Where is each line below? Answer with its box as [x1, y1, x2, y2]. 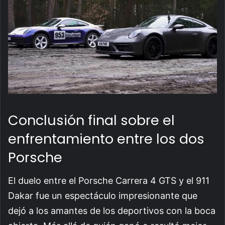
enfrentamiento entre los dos [8, 129, 204, 148]
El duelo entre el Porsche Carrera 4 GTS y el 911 [8, 175, 209, 186]
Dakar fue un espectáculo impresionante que [8, 190, 197, 201]
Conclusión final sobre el [8, 110, 175, 130]
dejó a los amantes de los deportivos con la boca [8, 205, 215, 216]
